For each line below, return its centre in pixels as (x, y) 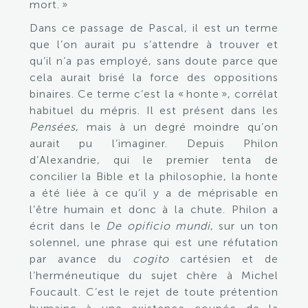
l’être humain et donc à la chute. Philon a (154, 209)
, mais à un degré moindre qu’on (177, 127)
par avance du (81, 259)
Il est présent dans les (212, 110)
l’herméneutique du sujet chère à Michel (154, 275)
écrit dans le (68, 226)
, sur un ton (244, 226)
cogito (157, 259)
